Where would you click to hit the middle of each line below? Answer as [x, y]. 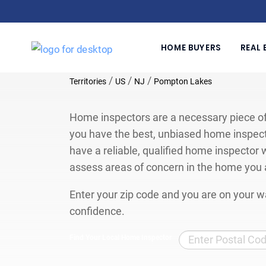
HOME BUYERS [191, 47]
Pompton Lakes [183, 81]
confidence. [97, 211]
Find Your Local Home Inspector [121, 237]
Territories [88, 81]
